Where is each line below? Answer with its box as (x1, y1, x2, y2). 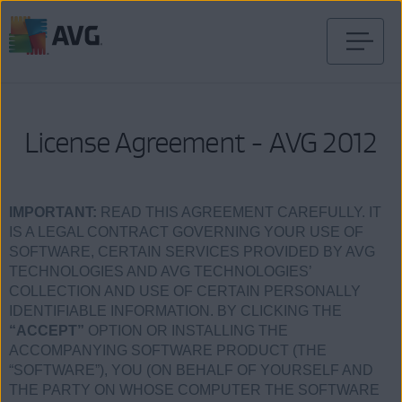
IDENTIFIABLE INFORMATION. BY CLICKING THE (9, 303, 342, 319)
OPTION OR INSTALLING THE (84, 323, 288, 339)
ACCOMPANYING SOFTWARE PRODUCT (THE (9, 343, 327, 359)
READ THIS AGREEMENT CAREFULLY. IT (97, 205, 381, 221)
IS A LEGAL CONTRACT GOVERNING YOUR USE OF (9, 224, 363, 240)
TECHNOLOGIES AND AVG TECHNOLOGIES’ (9, 264, 311, 280)
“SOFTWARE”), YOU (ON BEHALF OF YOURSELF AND (9, 363, 373, 379)
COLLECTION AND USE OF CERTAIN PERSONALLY (9, 284, 361, 300)
